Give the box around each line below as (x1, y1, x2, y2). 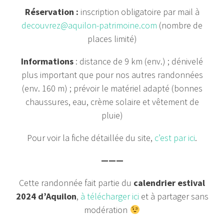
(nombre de (157, 19, 202, 31)
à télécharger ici (80, 190, 139, 202)
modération (84, 204, 130, 215)
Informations (21, 55, 73, 67)
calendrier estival (133, 177, 205, 188)
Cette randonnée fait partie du (19, 177, 133, 188)
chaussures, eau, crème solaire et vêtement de (25, 96, 199, 107)
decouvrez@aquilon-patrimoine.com (21, 19, 157, 31)
